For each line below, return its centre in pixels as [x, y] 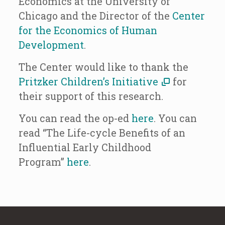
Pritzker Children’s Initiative [89, 81]
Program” [42, 162]
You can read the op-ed [75, 118]
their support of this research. [91, 96]
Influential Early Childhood [85, 147]
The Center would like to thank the [103, 67]
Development [51, 45]
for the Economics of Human [88, 30]
